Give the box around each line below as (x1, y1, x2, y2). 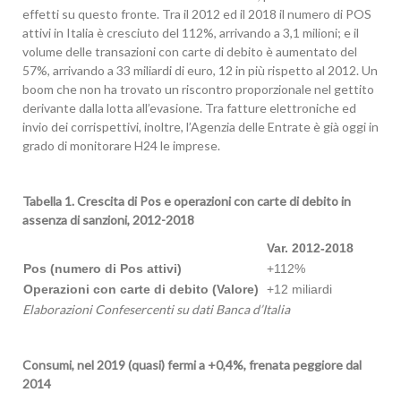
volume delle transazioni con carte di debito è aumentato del (22, 44, 357, 59)
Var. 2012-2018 (267, 241, 354, 255)
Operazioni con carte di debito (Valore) (23, 282, 259, 296)
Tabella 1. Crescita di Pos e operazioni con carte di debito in (22, 193, 351, 209)
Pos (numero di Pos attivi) (23, 261, 182, 276)
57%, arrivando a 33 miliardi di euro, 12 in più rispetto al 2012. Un (22, 63, 378, 78)
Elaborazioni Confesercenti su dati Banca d (22, 302, 260, 317)
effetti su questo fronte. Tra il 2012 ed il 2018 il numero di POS (22, 6, 371, 21)
